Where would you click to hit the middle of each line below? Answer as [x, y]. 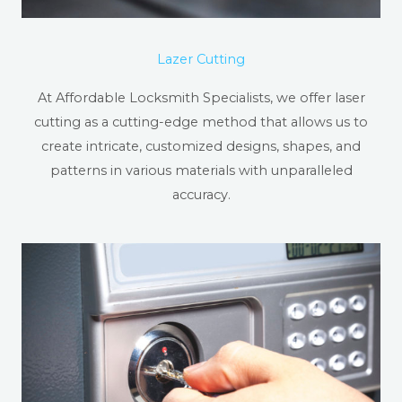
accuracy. [201, 194]
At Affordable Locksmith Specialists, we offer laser [201, 97]
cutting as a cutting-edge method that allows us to [201, 122]
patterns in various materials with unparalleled [201, 170]
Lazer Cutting [201, 59]
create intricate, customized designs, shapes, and [201, 146]
